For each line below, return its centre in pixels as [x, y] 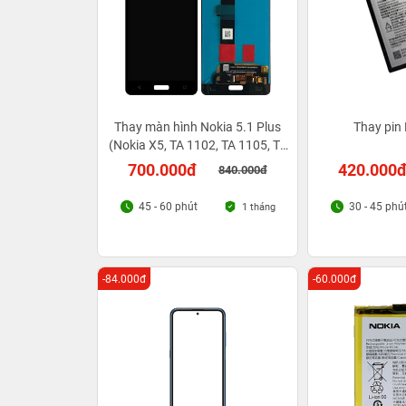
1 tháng [259, 207]
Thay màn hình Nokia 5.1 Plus [198, 127]
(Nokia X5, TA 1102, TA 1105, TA [198, 145]
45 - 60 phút [168, 207]
